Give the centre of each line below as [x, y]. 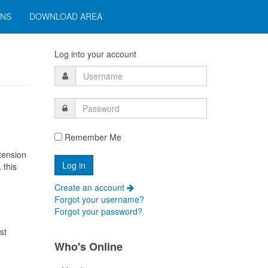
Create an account [91, 187]
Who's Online [89, 246]
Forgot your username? [99, 199]
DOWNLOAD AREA [66, 16]
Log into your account [95, 54]
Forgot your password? [98, 211]
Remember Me [92, 137]
